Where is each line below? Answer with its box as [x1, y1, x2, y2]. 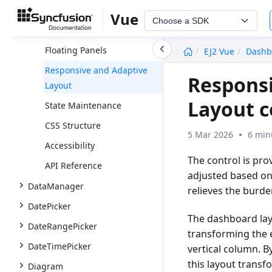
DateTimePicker [28, 240, 91, 252]
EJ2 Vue [204, 46, 235, 57]
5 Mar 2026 [188, 128, 234, 140]
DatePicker [28, 200, 71, 212]
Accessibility [45, 140, 95, 151]
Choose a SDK [152, 15, 209, 25]
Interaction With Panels [45, 24, 140, 36]
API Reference [45, 160, 102, 171]
